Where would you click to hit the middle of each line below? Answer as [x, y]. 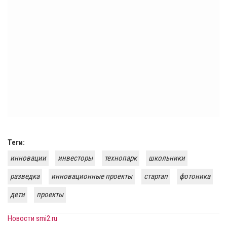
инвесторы [75, 158]
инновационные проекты [92, 177]
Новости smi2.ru [32, 219]
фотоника [195, 177]
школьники [167, 158]
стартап [156, 177]
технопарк [121, 158]
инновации [28, 158]
